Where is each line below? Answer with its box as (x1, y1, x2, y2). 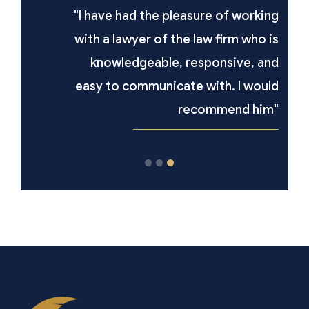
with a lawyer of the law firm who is (50, 32, 254, 48)
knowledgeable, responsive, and (66, 55, 254, 71)
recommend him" (153, 102, 254, 118)
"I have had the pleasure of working (49, 8, 254, 24)
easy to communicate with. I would (50, 79, 254, 94)
